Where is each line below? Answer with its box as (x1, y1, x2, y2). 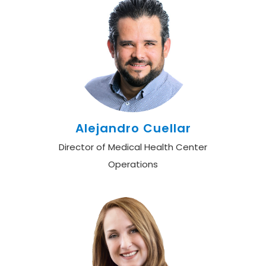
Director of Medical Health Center (59, 141, 207, 153)
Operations (108, 158, 158, 170)
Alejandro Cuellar (75, 120, 191, 137)
